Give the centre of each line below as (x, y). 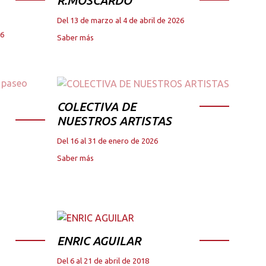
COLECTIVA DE (96, 107)
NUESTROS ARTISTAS (114, 121)
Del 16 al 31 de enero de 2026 (107, 141)
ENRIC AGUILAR (99, 241)
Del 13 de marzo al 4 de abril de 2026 (121, 20)
